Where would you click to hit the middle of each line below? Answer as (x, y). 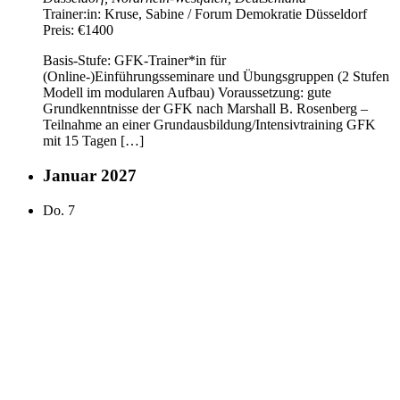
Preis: (60, 30)
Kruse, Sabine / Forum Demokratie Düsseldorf (236, 14)
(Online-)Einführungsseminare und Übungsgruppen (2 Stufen (216, 77)
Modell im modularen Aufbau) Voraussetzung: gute (187, 93)
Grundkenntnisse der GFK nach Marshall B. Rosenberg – (205, 109)
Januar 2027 (90, 176)
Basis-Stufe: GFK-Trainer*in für (134, 61)
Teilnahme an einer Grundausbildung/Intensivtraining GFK (209, 125)
